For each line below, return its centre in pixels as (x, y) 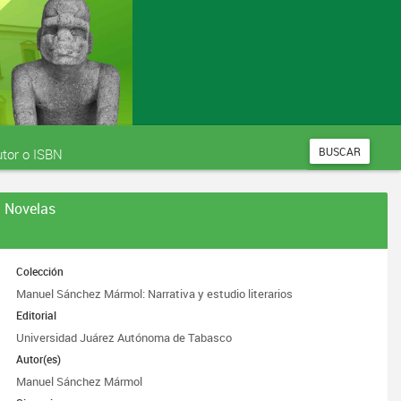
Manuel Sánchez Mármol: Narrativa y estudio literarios (155, 294)
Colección (40, 271)
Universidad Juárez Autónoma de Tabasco (124, 337)
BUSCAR (340, 151)
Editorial (37, 315)
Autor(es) (39, 359)
